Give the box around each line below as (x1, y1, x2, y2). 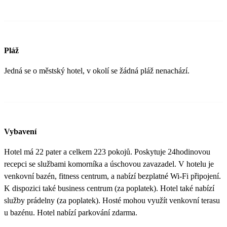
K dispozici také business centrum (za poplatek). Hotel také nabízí (4, 184, 214, 193)
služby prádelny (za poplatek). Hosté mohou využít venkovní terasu (4, 196, 220, 205)
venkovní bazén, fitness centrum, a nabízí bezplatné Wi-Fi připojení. (4, 172, 221, 181)
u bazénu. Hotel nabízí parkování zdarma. (4, 208, 137, 217)
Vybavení (4, 127, 36, 136)
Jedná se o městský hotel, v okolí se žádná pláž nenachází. (4, 66, 190, 75)
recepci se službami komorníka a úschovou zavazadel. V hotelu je (4, 160, 214, 169)
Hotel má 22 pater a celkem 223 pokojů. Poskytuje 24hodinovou (4, 147, 210, 157)
